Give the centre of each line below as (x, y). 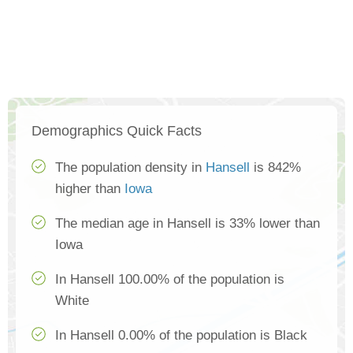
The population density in (130, 167)
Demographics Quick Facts (117, 130)
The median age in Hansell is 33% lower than (188, 223)
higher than (90, 188)
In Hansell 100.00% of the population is (170, 279)
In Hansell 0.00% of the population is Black (181, 335)
